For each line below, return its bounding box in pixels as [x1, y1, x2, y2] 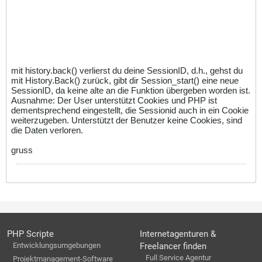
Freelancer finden [140, 241, 206, 251]
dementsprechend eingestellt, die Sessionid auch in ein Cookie [11, 105, 249, 115]
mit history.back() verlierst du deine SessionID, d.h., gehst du [11, 65, 243, 75]
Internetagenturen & [140, 229, 216, 239]
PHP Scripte [7, 229, 54, 239]
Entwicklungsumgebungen [13, 241, 101, 250]
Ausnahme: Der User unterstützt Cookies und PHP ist [11, 95, 217, 105]
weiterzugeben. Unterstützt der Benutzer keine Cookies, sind [11, 115, 242, 125]
